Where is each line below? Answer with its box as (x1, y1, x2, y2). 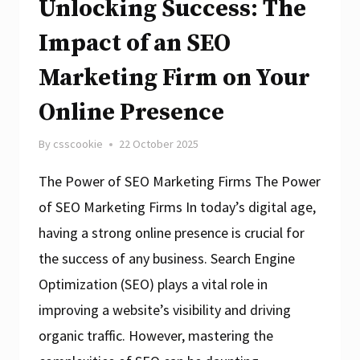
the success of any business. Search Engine (39, 249, 295, 268)
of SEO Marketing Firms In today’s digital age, (39, 198, 316, 217)
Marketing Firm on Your (39, 63, 310, 94)
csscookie (53, 137, 104, 152)
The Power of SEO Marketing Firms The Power (39, 172, 321, 191)
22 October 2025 (119, 137, 199, 152)
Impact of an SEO (39, 28, 231, 59)
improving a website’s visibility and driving (39, 301, 291, 320)
